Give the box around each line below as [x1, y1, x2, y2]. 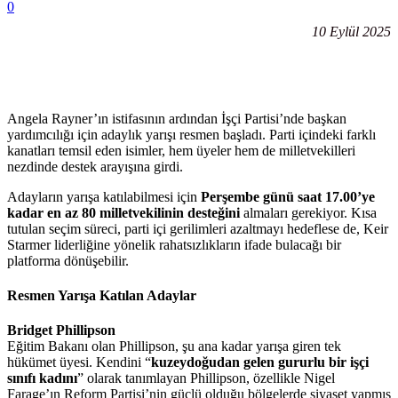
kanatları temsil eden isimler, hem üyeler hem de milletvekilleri [7, 142, 355, 158]
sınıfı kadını [7, 370, 77, 386]
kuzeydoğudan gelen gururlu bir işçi [151, 354, 369, 370]
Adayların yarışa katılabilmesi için [7, 188, 201, 204]
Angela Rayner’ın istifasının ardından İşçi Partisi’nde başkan [7, 110, 346, 126]
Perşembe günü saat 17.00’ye [201, 188, 375, 204]
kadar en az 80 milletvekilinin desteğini [7, 204, 240, 220]
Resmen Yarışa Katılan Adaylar [7, 288, 196, 304]
